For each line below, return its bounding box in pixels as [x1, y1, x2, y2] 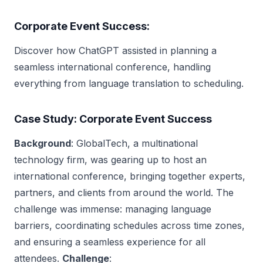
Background [14, 137, 71, 149]
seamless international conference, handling [14, 60, 211, 73]
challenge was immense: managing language [14, 203, 211, 215]
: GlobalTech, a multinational [71, 137, 198, 149]
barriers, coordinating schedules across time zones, [14, 219, 245, 231]
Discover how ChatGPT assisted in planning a [14, 44, 217, 56]
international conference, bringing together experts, [14, 170, 245, 182]
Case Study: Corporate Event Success [14, 112, 212, 125]
